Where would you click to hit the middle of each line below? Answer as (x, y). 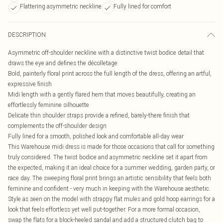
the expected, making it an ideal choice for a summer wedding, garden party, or (111, 167)
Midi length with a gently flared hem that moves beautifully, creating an (102, 94)
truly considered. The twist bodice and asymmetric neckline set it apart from (108, 157)
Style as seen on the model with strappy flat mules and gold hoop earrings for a (111, 199)
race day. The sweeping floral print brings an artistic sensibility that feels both (110, 178)
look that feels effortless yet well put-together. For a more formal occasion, (104, 209)
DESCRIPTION (27, 35)
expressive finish (30, 84)
